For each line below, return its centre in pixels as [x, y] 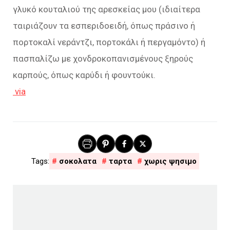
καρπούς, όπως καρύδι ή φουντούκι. [84, 75]
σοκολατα [78, 161]
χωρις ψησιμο [170, 161]
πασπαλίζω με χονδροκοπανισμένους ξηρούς [103, 59]
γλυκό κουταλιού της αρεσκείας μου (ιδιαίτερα [107, 9]
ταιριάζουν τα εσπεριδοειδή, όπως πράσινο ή [104, 26]
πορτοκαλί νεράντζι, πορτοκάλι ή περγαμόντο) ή [109, 42]
